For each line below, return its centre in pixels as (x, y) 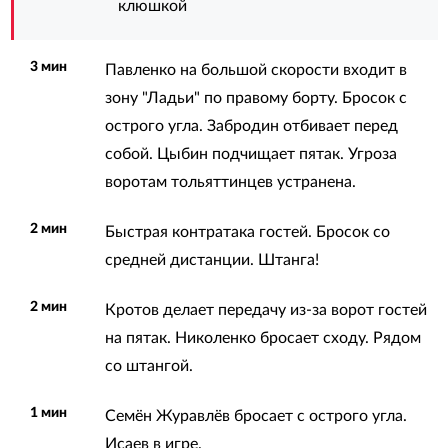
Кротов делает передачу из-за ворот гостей (265, 309)
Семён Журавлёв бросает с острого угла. (255, 415)
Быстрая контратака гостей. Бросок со (247, 231)
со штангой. (148, 365)
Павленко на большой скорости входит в (255, 69)
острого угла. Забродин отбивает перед (251, 125)
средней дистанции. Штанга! (211, 259)
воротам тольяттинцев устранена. (230, 181)
